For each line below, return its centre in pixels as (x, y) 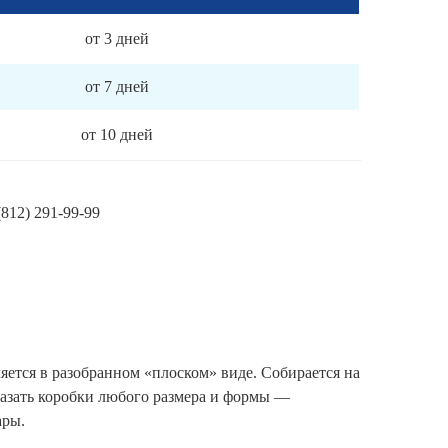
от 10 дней (117, 135)
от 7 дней (117, 87)
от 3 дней (117, 39)
